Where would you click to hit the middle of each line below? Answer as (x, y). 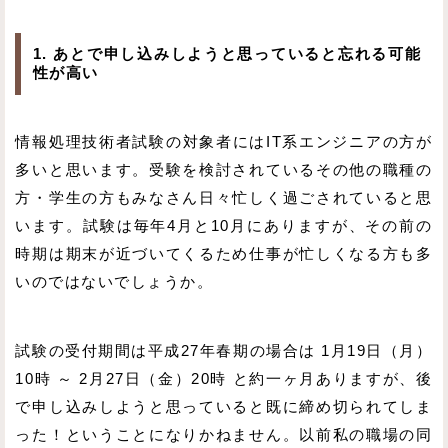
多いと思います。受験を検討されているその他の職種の (224, 170)
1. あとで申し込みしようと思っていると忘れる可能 (227, 54)
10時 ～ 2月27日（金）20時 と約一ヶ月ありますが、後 (224, 379)
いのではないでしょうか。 (114, 282)
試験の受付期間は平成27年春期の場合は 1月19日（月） (224, 351)
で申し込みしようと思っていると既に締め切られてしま (224, 407)
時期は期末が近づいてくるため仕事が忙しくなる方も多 (224, 254)
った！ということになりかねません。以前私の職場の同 (224, 435)
